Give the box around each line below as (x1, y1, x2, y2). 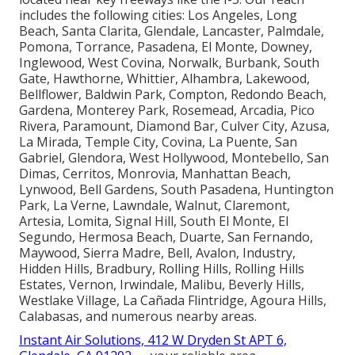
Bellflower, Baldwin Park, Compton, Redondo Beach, (19, 85, 326, 103)
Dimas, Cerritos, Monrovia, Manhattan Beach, (19, 164, 291, 182)
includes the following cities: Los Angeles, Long (19, 6, 297, 24)
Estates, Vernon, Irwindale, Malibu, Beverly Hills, (19, 275, 304, 293)
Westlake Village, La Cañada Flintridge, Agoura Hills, (19, 291, 326, 309)
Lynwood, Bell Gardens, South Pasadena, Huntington (19, 180, 334, 198)
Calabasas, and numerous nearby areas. (19, 307, 257, 325)
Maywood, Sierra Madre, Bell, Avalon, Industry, (19, 243, 296, 261)
